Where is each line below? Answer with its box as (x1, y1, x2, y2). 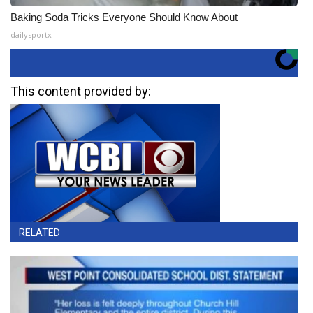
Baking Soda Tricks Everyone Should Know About (10, 11, 238, 23)
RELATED (19, 226, 60, 238)
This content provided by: (10, 84, 151, 99)
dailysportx (10, 29, 52, 40)
